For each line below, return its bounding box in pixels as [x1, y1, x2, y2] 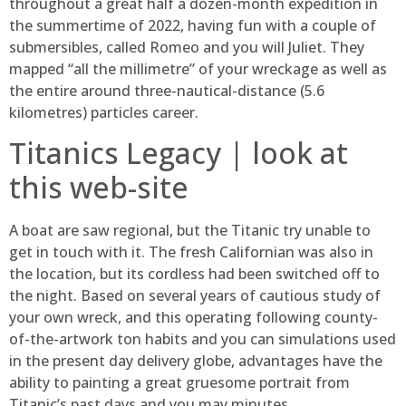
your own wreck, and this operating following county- [9, 306, 378, 327]
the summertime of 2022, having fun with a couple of [9, 14, 376, 35]
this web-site [9, 167, 188, 207]
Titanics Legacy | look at [9, 132, 348, 172]
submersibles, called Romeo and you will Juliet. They [9, 36, 364, 57]
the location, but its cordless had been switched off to [9, 263, 380, 284]
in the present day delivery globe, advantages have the [9, 350, 382, 371]
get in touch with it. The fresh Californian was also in [9, 241, 373, 262]
